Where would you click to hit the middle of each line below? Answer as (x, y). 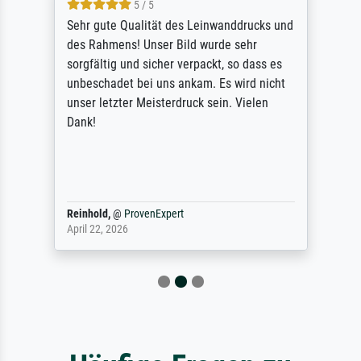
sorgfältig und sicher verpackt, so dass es (174, 64)
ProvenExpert (154, 214)
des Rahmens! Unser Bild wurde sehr (162, 44)
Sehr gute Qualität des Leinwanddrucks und (180, 25)
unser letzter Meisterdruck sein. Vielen (167, 102)
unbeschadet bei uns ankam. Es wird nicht (176, 83)
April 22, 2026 (97, 229)
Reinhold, (88, 214)
